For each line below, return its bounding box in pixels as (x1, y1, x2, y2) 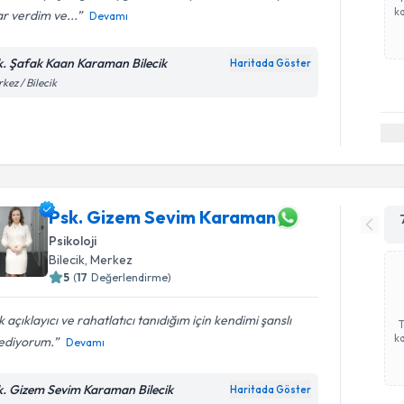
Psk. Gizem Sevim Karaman (49, 206, 277, 228)
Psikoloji (49, 232, 97, 249)
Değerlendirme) (91, 270, 172, 284)
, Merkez (85, 251, 133, 268)
